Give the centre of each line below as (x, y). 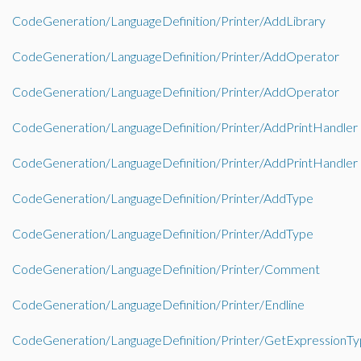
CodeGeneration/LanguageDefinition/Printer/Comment (166, 269)
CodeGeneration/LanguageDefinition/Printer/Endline (158, 304)
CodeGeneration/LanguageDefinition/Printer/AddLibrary (169, 21)
